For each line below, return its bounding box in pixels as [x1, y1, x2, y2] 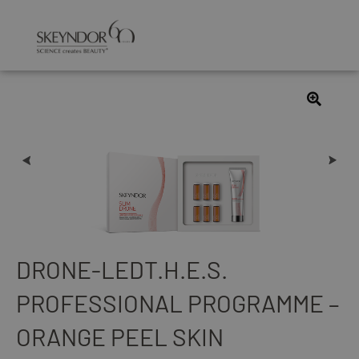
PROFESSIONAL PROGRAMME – [16, 288, 340, 317]
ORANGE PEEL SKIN [16, 322, 224, 351]
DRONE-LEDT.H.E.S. [16, 255, 228, 284]
